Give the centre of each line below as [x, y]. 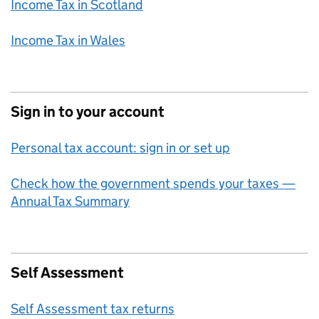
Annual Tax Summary [70, 201]
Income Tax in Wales [68, 40]
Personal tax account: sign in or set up [120, 148]
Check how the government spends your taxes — [153, 183]
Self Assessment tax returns [93, 309]
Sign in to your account [88, 112]
